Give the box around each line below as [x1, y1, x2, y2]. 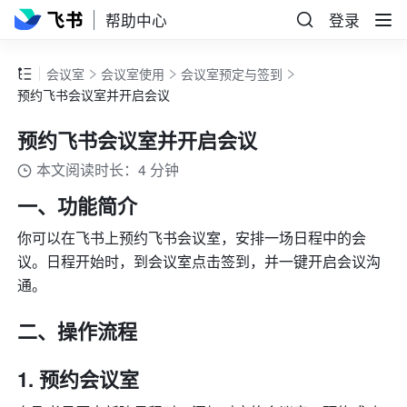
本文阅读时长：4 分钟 [36, 159, 180, 181]
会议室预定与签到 [181, 65, 283, 84]
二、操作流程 [17, 316, 144, 346]
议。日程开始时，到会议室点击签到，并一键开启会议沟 [17, 251, 382, 273]
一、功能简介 [17, 191, 144, 221]
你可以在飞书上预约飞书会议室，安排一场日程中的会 [17, 227, 367, 249]
